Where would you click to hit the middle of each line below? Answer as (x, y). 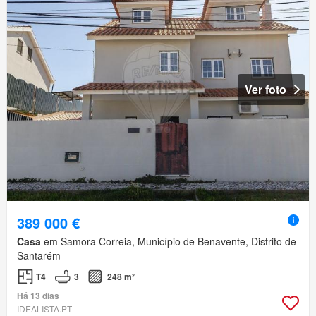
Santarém (39, 256)
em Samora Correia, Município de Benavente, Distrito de (169, 242)
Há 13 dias (38, 296)
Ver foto (266, 90)
